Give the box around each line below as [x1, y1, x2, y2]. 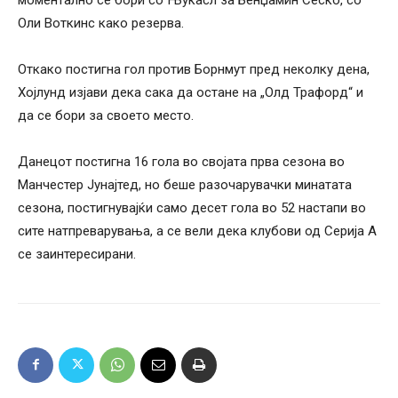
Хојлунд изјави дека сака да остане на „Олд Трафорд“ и [18, 84, 363, 100]
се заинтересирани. [18, 245, 136, 262]
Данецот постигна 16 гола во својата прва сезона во [18, 153, 345, 170]
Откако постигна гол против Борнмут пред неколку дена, [18, 60, 370, 77]
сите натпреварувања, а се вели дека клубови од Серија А [18, 222, 377, 239]
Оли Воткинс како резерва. [18, 14, 184, 31]
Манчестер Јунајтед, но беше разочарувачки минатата [18, 176, 352, 193]
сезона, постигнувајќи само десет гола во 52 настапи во [18, 199, 366, 216]
